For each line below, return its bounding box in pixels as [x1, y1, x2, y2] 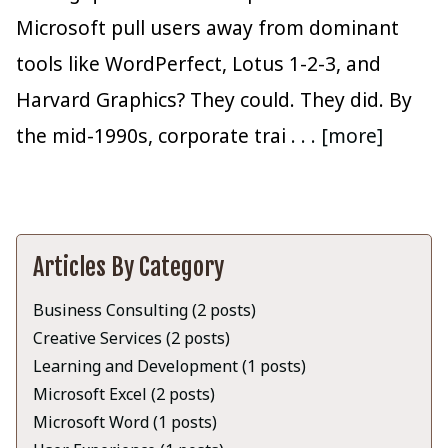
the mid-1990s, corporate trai [16, 122, 291, 150]
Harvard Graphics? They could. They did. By [16, 86, 412, 114]
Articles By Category [33, 252, 224, 283]
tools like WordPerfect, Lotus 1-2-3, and [16, 50, 381, 78]
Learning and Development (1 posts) [33, 355, 306, 378]
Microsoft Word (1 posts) [33, 411, 217, 434]
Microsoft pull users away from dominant [16, 14, 399, 42]
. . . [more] [291, 122, 383, 150]
